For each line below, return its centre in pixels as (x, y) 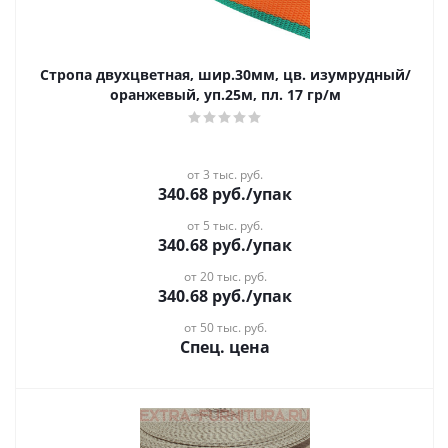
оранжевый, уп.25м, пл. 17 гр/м (225, 94)
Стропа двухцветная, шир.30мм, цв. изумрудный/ (225, 74)
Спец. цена (225, 347)
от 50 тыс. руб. (225, 327)
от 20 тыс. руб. (225, 276)
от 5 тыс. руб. (225, 225)
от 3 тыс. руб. (225, 174)
